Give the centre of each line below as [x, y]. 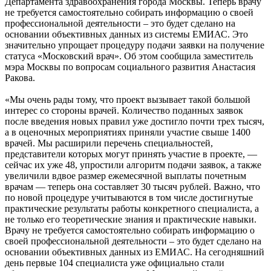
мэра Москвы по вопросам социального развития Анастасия [130, 67]
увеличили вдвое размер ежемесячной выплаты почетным [126, 175]
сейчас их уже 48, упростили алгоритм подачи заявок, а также [133, 165]
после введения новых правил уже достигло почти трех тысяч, [135, 121]
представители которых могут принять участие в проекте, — [131, 154]
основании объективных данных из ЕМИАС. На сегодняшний [135, 252]
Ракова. [20, 77]
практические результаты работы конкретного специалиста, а [132, 208]
